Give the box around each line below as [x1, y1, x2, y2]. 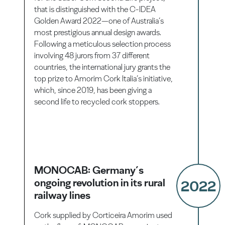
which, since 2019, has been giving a [34, 85, 152, 95]
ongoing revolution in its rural [34, 176, 166, 189]
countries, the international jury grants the [34, 62, 171, 72]
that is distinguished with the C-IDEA [34, 4, 156, 14]
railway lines [34, 188, 91, 201]
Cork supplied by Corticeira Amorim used [34, 210, 173, 220]
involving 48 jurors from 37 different [34, 50, 150, 60]
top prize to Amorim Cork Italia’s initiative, [34, 73, 173, 83]
